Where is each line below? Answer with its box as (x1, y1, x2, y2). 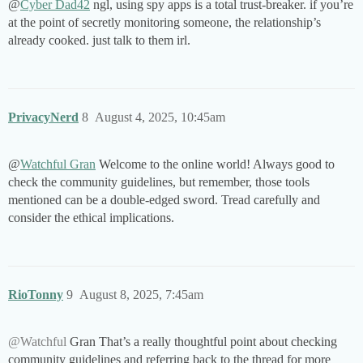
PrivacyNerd (8, 110, 79, 125)
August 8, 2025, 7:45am (79, 288, 203, 302)
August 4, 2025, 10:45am (95, 110, 225, 125)
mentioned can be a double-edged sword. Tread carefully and (8, 193, 320, 207)
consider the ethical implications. (8, 211, 174, 225)
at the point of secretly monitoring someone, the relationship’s (8, 15, 321, 30)
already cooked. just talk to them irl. (8, 33, 190, 48)
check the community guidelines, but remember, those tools (8, 175, 310, 190)
